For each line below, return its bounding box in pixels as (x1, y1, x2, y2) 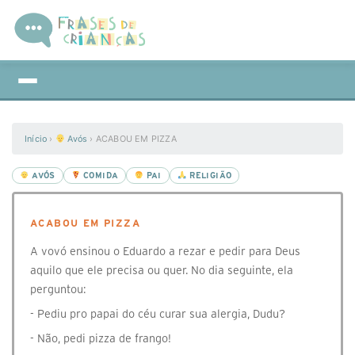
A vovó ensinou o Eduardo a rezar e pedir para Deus (30, 245, 300, 258)
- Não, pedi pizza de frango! (30, 332, 171, 345)
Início (25, 133, 48, 144)
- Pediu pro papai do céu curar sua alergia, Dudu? (30, 307, 285, 320)
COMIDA (80, 171, 119, 180)
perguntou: (30, 283, 86, 296)
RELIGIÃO (186, 171, 232, 180)
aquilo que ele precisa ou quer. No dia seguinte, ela (30, 264, 293, 277)
